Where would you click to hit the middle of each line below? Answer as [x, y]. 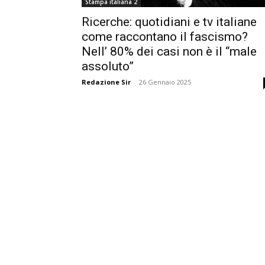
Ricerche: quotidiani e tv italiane [169, 22]
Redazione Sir [106, 82]
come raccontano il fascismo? [165, 37]
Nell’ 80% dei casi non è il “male [169, 52]
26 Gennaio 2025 [165, 82]
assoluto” [108, 67]
